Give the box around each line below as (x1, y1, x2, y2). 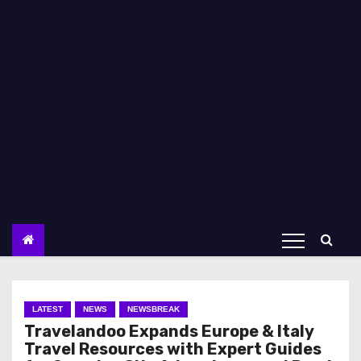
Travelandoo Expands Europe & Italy (24, 322, 313, 341)
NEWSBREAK (127, 305, 180, 313)
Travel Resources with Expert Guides (24, 339, 322, 359)
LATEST (32, 305, 63, 313)
